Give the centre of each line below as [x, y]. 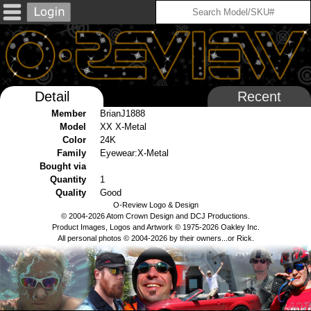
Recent [259, 97]
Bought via [63, 167]
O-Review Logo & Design [155, 205]
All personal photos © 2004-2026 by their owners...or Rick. [155, 238]
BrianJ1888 [123, 114]
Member [69, 114]
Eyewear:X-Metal [135, 153]
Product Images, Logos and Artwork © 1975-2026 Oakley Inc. [155, 227]
